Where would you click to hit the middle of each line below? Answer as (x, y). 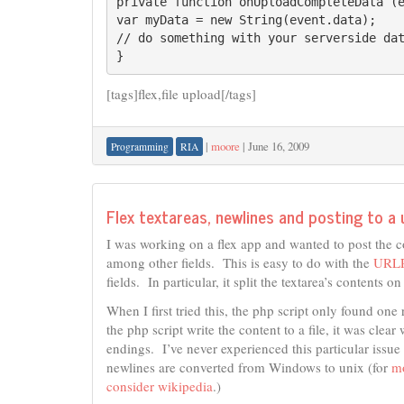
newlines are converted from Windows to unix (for (249, 367)
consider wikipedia (160, 386)
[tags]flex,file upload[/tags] (181, 93)
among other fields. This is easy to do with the (240, 262)
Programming (140, 147)
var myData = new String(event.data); (246, 20)
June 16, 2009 (279, 146)
